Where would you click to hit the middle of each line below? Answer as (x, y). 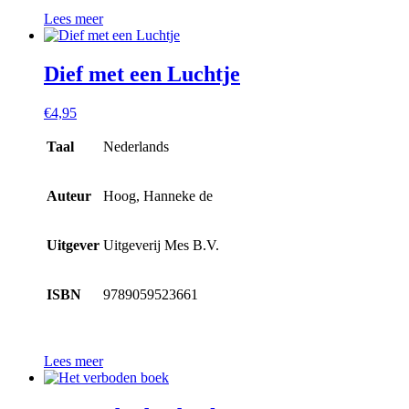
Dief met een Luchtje (142, 74)
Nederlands (136, 147)
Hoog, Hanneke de (158, 196)
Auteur (69, 196)
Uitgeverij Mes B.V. (161, 246)
